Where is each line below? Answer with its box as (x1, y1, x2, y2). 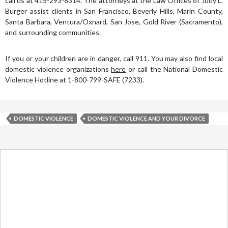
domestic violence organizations (5, 65, 111, 73)
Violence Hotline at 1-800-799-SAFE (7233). (5, 75, 144, 84)
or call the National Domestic (126, 65, 223, 73)
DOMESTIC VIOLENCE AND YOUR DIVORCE (88, 115, 205, 122)
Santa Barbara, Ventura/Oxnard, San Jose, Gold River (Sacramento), (5, 17, 223, 26)
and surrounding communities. (5, 28, 101, 37)
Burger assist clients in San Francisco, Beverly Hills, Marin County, (5, 7, 223, 15)
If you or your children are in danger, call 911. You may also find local (5, 54, 223, 63)
